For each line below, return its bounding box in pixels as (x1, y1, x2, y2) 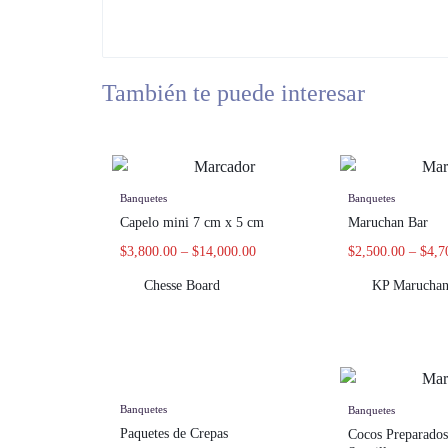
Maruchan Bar (348, 215, 428, 231)
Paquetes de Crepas (120, 426, 228, 442)
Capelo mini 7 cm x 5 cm (120, 215, 264, 231)
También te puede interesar (102, 79, 365, 106)
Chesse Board (144, 278, 220, 294)
